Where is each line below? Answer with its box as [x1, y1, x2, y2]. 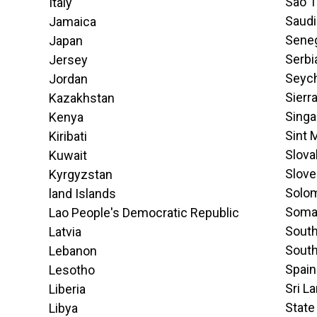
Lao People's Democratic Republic [48, 205, 239, 220]
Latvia [48, 224, 81, 239]
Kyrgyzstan [48, 167, 113, 182]
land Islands [48, 186, 116, 201]
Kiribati [48, 129, 87, 144]
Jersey [48, 52, 88, 67]
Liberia [48, 282, 86, 296]
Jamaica [48, 14, 96, 29]
